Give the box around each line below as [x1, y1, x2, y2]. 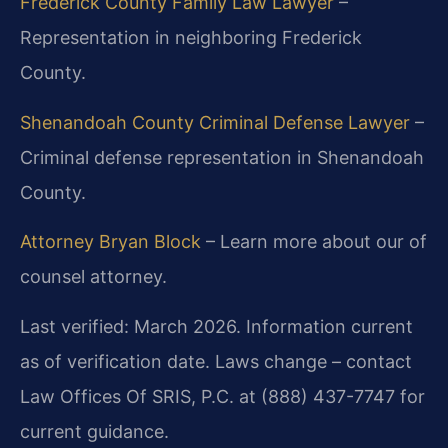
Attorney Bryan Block [20, 231, 201, 253]
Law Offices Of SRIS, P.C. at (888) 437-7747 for [20, 385, 425, 407]
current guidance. [20, 420, 169, 442]
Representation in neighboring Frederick [20, 27, 362, 49]
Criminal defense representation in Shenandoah [20, 146, 424, 168]
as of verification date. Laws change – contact [20, 350, 412, 372]
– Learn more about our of [201, 231, 427, 253]
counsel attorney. [20, 266, 167, 288]
